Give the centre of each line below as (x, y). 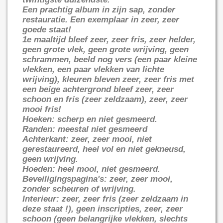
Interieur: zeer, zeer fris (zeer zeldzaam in (105, 199)
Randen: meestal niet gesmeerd (85, 129)
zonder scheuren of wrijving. (79, 189)
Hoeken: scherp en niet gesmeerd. (90, 119)
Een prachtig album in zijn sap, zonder (99, 9)
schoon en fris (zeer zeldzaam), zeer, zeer (105, 99)
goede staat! (47, 29)
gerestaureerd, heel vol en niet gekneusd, (104, 149)
